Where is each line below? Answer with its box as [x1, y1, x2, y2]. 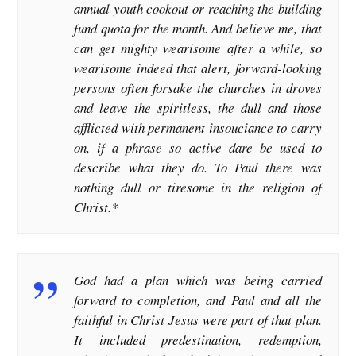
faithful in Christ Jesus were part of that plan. [74, 311, 322, 330]
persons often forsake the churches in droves [74, 79, 322, 98]
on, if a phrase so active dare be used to [74, 138, 322, 157]
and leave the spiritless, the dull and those [74, 99, 322, 118]
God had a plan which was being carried [74, 271, 322, 290]
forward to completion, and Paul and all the [74, 291, 322, 310]
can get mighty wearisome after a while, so [74, 39, 322, 58]
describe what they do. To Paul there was [74, 158, 322, 177]
